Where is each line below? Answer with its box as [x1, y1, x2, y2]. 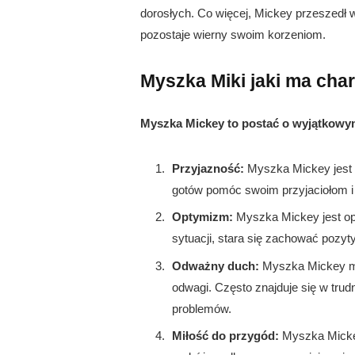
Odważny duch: [172, 258, 259, 273]
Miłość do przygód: [172, 329, 279, 343]
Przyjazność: [172, 161, 244, 175]
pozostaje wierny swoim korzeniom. [140, 27, 326, 41]
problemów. [172, 301, 231, 315]
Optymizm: [172, 210, 233, 224]
